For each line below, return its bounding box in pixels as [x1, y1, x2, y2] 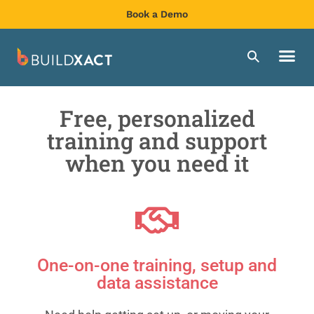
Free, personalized [59, 102, 255, 133]
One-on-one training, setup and [37, 254, 277, 275]
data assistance [96, 272, 218, 293]
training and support [47, 125, 267, 156]
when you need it [65, 147, 249, 178]
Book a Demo [126, 8, 188, 20]
